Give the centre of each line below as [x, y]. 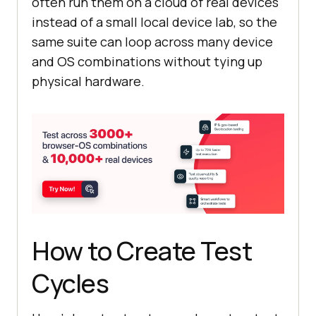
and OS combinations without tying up [147, 62]
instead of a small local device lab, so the [154, 22]
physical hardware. [88, 81]
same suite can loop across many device [152, 42]
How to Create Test [142, 251]
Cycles [70, 284]
